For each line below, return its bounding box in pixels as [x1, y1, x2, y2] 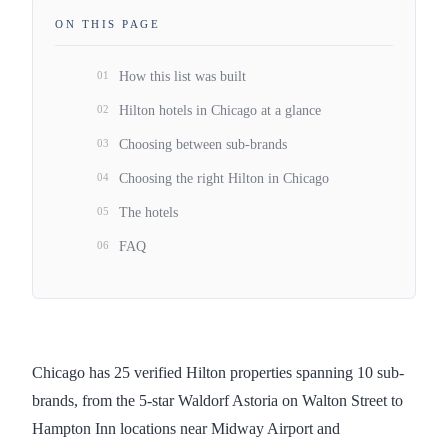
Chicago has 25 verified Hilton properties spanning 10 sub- [32, 363, 404, 381]
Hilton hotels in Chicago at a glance [119, 103, 321, 119]
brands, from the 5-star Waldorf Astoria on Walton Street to [32, 391, 403, 409]
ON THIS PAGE [55, 18, 160, 31]
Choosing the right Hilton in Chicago [119, 171, 329, 187]
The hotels [119, 205, 178, 221]
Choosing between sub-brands [119, 137, 287, 153]
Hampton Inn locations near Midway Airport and [32, 419, 340, 437]
